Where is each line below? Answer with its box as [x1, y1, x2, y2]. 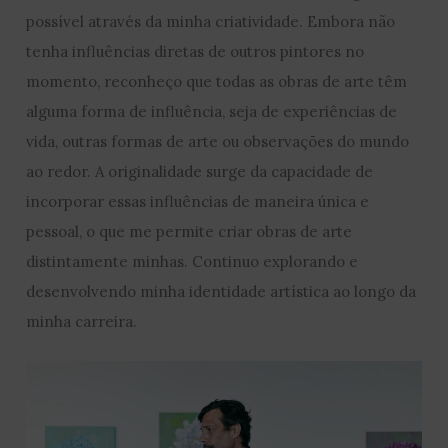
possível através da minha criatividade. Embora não [26, 11, 396, 31]
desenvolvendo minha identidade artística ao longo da [26, 281, 417, 301]
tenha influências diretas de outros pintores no [26, 41, 365, 61]
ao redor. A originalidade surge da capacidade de [26, 161, 374, 181]
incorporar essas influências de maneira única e [26, 191, 370, 211]
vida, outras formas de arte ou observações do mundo [26, 131, 410, 151]
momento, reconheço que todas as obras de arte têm [26, 71, 408, 91]
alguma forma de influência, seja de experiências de [26, 101, 398, 121]
